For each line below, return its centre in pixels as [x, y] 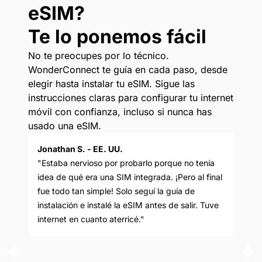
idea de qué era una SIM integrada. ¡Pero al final [130, 177]
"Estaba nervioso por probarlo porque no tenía [126, 163]
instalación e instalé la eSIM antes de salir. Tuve [128, 205]
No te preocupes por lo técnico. [99, 56]
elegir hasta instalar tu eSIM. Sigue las [111, 84]
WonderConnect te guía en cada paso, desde [128, 70]
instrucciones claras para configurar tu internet [131, 98]
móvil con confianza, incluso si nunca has [120, 112]
